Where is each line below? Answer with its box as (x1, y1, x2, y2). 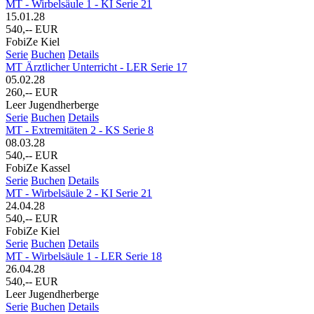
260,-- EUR (6, 86, 58, 98)
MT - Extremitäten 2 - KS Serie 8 (6, 123, 153, 136)
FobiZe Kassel (6, 161, 70, 174)
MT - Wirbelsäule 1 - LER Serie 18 (6, 250, 162, 262)
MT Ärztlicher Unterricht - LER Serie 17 (6, 60, 187, 73)
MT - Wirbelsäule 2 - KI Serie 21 (6, 186, 152, 199)
